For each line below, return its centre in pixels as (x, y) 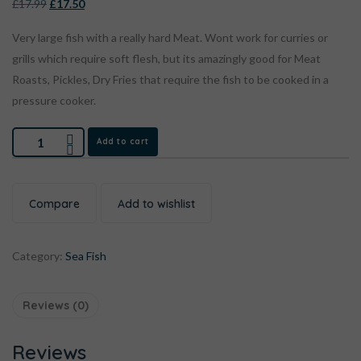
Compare (54, 203)
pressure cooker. (54, 100)
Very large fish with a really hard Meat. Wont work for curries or (170, 37)
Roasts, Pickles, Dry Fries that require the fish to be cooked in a (170, 79)
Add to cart (123, 141)
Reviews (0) (56, 305)
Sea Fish (86, 255)
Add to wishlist (156, 203)
